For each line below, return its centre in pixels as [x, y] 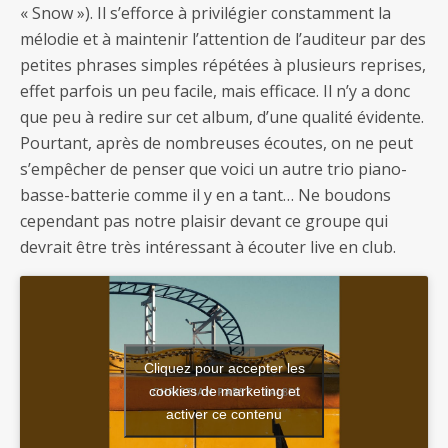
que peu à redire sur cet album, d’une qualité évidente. [222, 117]
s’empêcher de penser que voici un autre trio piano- [213, 169]
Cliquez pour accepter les [224, 367]
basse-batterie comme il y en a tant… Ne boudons [205, 195]
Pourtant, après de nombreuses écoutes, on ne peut [216, 143]
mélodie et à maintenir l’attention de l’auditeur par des [223, 39]
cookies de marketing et [224, 390]
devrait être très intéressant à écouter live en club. [208, 247]
